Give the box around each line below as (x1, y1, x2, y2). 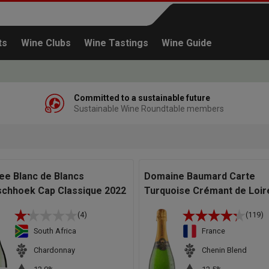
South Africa (34, 226, 76, 236)
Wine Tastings (84, 37, 149, 49)
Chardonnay (34, 246, 75, 255)
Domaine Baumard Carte (144, 170, 255, 182)
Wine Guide (162, 37, 213, 49)
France (201, 226, 225, 236)
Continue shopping (177, 150, 255, 162)
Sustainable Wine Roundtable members (74, 104, 224, 113)
